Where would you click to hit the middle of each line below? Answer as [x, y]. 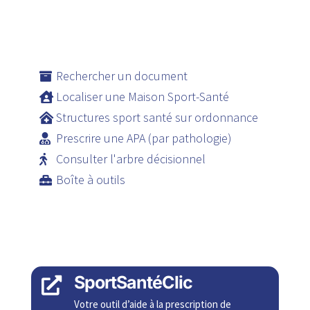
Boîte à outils [90, 180]
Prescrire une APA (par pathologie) [144, 138]
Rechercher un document [121, 76]
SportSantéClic [133, 283]
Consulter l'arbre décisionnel [130, 159]
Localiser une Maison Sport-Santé [142, 97]
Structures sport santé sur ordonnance [157, 118]
